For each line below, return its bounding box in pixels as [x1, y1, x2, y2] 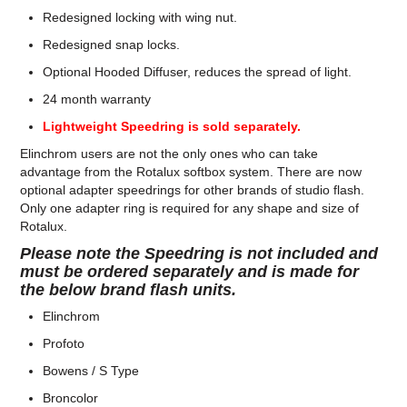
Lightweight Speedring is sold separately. [43, 119, 302, 134]
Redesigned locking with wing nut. [43, 10, 238, 25]
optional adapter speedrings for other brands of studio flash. [20, 183, 365, 198]
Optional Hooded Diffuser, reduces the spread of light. [43, 65, 352, 80]
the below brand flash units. [20, 281, 237, 300]
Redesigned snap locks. [43, 37, 181, 53]
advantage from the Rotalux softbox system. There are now [20, 164, 362, 180]
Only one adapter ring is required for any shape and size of [20, 201, 360, 216]
